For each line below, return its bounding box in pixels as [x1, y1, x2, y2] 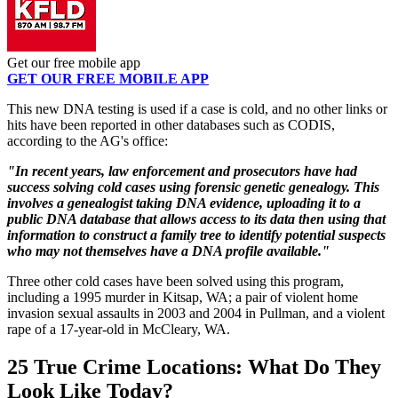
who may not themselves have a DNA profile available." [7, 243, 330, 259]
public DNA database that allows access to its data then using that [7, 211, 386, 227]
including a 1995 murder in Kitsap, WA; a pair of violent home [7, 289, 358, 305]
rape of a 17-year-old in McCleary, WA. [7, 321, 230, 337]
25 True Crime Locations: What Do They [7, 354, 381, 378]
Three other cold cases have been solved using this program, [7, 273, 344, 289]
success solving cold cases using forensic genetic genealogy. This [7, 179, 379, 195]
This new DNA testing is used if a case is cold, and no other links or [7, 100, 387, 116]
